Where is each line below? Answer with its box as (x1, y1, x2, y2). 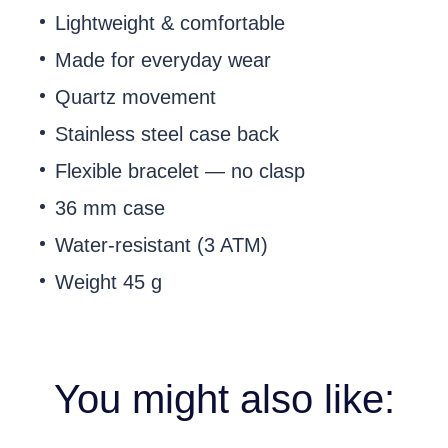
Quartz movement (55, 86, 216, 108)
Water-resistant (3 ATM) (55, 234, 268, 256)
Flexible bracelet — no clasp (55, 160, 305, 182)
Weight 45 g (55, 271, 162, 293)
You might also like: (53, 377, 395, 421)
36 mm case (55, 197, 165, 219)
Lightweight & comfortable (55, 12, 285, 34)
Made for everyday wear (55, 49, 271, 71)
